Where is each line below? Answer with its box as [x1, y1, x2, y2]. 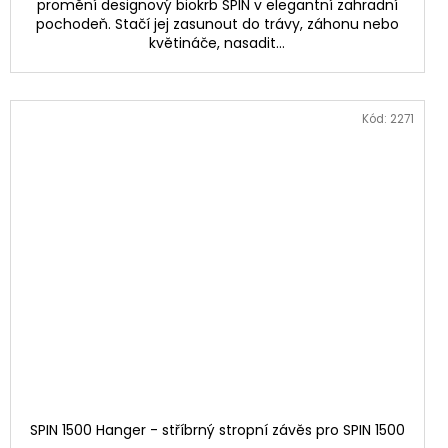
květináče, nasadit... [149, 32, 286, 53]
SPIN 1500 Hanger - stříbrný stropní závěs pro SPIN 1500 [29, 419, 405, 440]
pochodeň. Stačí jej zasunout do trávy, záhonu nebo [35, 13, 399, 34]
